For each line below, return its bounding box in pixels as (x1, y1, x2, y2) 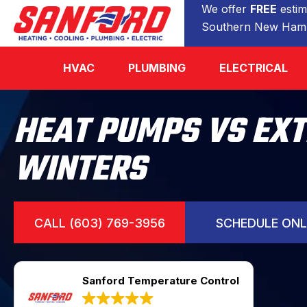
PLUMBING (128, 61, 186, 75)
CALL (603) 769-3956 (34, 215, 165, 230)
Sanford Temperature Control (82, 273, 239, 287)
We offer (201, 2, 250, 16)
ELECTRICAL (219, 61, 288, 75)
